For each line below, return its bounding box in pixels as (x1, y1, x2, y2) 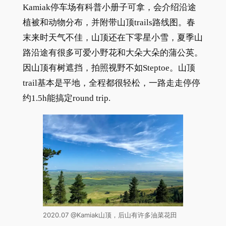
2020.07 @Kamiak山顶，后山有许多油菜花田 (42, 211, 177, 219)
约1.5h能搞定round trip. (22, 93, 110, 103)
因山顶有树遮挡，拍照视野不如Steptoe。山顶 (22, 63, 195, 73)
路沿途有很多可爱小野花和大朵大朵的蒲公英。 (22, 47, 203, 58)
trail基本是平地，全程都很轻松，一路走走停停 (22, 78, 200, 88)
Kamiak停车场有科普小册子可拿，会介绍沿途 (22, 2, 196, 12)
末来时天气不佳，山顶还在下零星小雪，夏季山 (22, 32, 203, 42)
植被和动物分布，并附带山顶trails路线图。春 (22, 17, 195, 27)
